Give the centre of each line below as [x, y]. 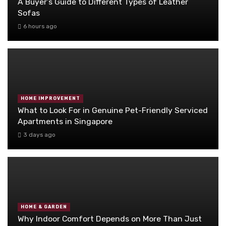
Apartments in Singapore [65, 121]
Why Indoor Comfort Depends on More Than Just [110, 218]
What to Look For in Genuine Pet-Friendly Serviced [113, 110]
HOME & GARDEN [44, 207]
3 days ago [39, 135]
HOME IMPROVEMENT [50, 99]
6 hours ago [40, 26]
